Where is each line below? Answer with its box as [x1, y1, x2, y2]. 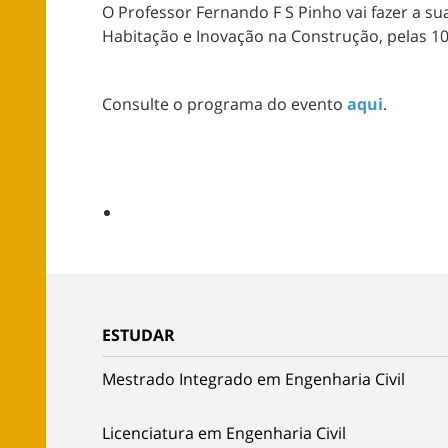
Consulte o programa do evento [102, 93, 347, 116]
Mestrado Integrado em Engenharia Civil [102, 368, 405, 391]
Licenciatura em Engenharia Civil [102, 422, 346, 445]
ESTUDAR [102, 324, 175, 347]
